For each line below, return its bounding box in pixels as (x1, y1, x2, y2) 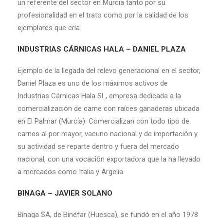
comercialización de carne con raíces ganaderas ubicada (18, 104, 200, 113)
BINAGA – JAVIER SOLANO (18, 189, 112, 198)
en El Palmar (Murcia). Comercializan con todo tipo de (18, 117, 189, 126)
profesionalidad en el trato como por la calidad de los (18, 11, 188, 19)
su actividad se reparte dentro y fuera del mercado (18, 142, 179, 151)
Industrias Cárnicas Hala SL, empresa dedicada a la (18, 91, 181, 100)
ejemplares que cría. (18, 23, 81, 32)
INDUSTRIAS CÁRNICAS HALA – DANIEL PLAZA (18, 45, 186, 54)
